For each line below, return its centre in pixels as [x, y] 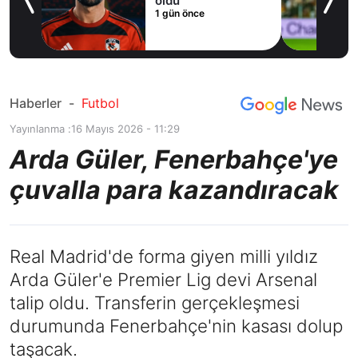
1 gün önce [29, 14]
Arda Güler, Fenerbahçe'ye [174, 160]
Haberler [36, 103]
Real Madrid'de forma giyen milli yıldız [164, 257]
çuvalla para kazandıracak [174, 190]
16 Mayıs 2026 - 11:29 [125, 129]
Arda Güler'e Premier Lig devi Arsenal [163, 280]
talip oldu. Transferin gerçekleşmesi [155, 303]
